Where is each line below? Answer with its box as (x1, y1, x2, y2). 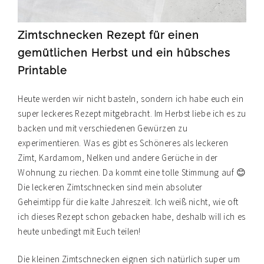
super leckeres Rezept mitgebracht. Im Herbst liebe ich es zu (18, 107, 246, 119)
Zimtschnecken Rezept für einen (18, 28, 199, 41)
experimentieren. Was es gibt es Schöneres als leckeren (18, 137, 229, 148)
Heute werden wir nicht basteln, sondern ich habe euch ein (18, 93, 244, 104)
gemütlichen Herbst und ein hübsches (18, 46, 230, 59)
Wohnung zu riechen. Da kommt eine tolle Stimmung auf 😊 (18, 166, 246, 178)
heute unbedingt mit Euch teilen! (18, 225, 141, 237)
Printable (18, 64, 67, 77)
